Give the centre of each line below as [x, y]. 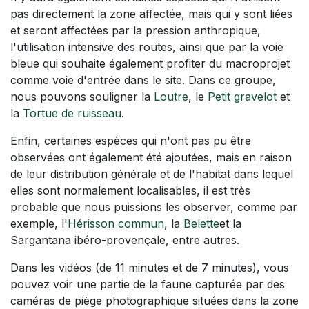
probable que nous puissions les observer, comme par [154, 207]
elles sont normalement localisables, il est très [130, 190]
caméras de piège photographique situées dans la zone [154, 300]
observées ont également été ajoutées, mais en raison [151, 157]
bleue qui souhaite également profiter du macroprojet [150, 63]
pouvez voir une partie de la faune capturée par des [148, 284]
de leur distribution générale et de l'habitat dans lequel [152, 173]
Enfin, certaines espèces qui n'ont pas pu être [131, 140]
